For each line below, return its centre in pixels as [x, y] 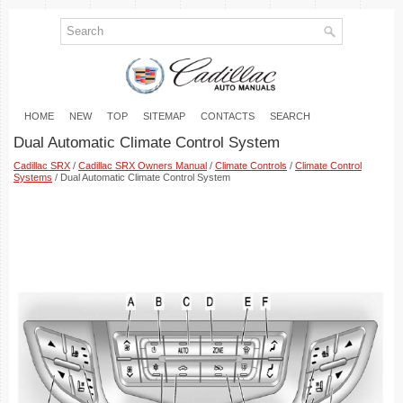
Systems [33, 177]
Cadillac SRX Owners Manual [143, 166]
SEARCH [290, 116]
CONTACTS [228, 116]
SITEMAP [164, 116]
